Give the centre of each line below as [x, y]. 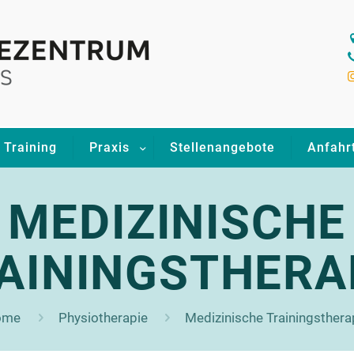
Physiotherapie [103, 318]
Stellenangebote [222, 147]
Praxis [109, 147]
